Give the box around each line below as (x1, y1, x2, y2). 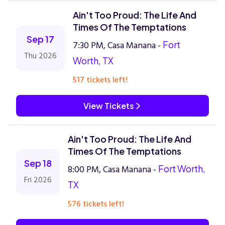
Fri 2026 (24, 173, 52, 186)
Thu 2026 (24, 49, 57, 62)
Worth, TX (73, 55, 114, 66)
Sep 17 (27, 33, 54, 45)
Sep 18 (24, 157, 52, 169)
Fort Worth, (158, 163, 205, 174)
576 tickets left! (68, 197, 124, 210)
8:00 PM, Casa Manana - (68, 162, 158, 177)
